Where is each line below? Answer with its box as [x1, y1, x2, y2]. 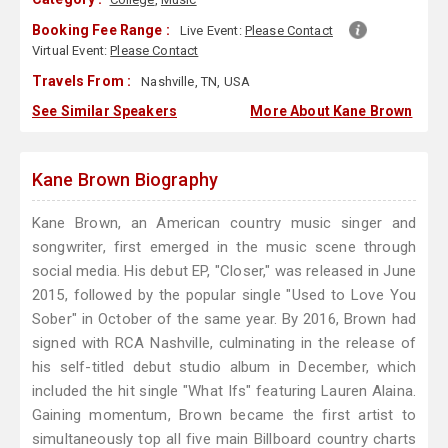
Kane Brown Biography [32, 169, 218, 191]
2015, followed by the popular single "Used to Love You [32, 286, 416, 305]
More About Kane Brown [250, 103, 413, 120]
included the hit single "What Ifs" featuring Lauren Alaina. [32, 382, 416, 401]
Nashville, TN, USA [138, 74, 250, 90]
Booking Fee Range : [32, 22, 170, 39]
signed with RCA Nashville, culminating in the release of [32, 334, 416, 353]
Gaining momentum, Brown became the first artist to [32, 406, 416, 425]
